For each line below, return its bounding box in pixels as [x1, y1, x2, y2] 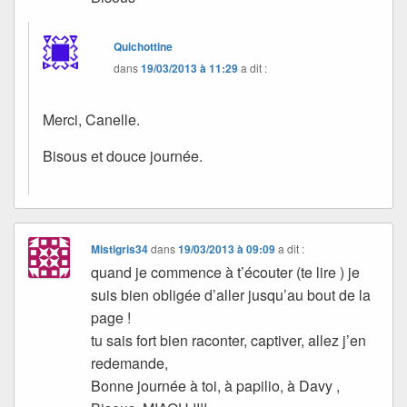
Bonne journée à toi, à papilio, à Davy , [91, 374, 341, 396]
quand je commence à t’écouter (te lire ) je [91, 261, 361, 283]
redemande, [91, 352, 169, 373]
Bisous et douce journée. [43, 144, 203, 166]
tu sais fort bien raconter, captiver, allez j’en [91, 329, 367, 351]
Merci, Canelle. [43, 108, 140, 130]
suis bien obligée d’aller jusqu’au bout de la [91, 283, 372, 305]
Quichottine [114, 37, 174, 55]
